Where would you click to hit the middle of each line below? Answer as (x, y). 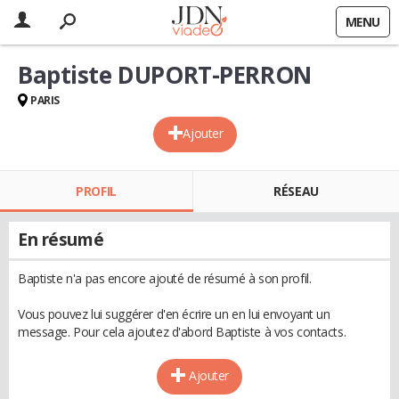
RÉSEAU (296, 191)
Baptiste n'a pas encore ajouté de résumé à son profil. (165, 278)
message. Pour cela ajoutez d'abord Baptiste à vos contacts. (182, 332)
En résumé (61, 240)
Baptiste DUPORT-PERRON (165, 75)
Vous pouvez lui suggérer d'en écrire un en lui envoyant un (174, 314)
